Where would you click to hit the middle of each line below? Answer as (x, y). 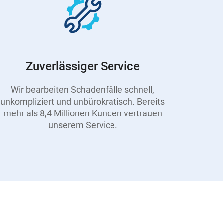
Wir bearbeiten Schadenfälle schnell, (83, 89)
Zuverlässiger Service (83, 66)
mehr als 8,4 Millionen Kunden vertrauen (83, 113)
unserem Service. (83, 125)
